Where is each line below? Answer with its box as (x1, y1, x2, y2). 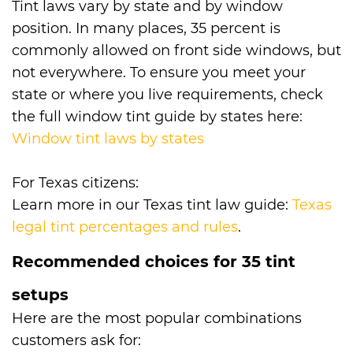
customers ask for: (12, 332, 141, 350)
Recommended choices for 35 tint (12, 252, 295, 272)
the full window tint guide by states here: (12, 108, 303, 126)
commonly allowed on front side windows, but (12, 42, 341, 60)
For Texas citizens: (12, 174, 139, 192)
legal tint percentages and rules (12, 218, 238, 236)
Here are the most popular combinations (12, 310, 302, 328)
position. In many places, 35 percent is (12, 20, 281, 38)
